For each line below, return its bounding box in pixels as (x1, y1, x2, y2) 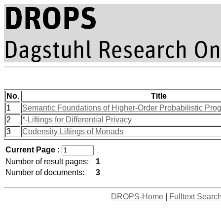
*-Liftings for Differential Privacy (22, 115, 132, 124)
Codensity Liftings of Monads (22, 127, 123, 136)
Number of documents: (5, 168, 84, 177)
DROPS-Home (110, 192, 163, 201)
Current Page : (5, 146, 62, 154)
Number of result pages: (5, 157, 89, 166)
